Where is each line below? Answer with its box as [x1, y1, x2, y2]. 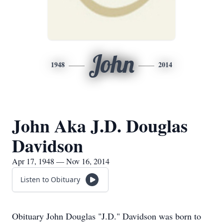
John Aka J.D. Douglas [12, 112, 188, 138]
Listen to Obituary [20, 175, 80, 184]
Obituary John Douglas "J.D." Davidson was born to [12, 210, 201, 222]
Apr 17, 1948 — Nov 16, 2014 [12, 156, 110, 166]
